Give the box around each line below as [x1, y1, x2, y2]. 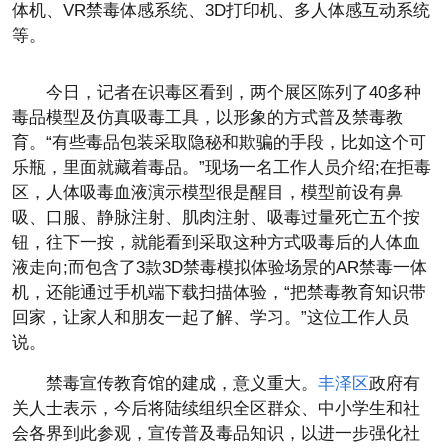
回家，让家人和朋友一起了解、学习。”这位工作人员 [12, 308, 409, 327]
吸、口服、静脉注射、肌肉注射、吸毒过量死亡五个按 [12, 208, 420, 227]
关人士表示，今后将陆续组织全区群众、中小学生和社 [12, 399, 420, 418]
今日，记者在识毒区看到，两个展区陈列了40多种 [46, 83, 421, 102]
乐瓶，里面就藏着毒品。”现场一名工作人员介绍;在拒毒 [12, 158, 431, 177]
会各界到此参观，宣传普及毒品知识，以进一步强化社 [12, 424, 420, 443]
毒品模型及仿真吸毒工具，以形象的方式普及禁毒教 [12, 108, 403, 127]
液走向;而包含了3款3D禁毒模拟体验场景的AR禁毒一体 [12, 258, 427, 277]
